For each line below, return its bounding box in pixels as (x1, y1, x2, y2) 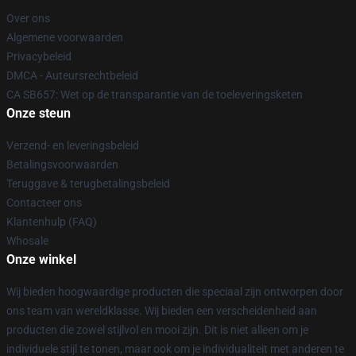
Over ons (6, 12, 50, 25)
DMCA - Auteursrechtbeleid (6, 69, 138, 82)
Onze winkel (6, 252, 76, 267)
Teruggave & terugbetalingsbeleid (6, 177, 170, 190)
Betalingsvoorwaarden (6, 158, 118, 171)
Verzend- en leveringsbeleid (6, 139, 139, 152)
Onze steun (6, 106, 71, 121)
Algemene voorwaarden (6, 31, 123, 44)
